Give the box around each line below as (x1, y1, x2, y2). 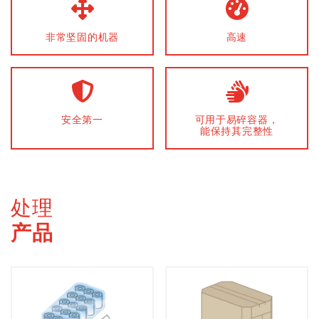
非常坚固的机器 (46, 29, 119, 43)
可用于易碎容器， (194, 112, 279, 126)
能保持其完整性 (200, 123, 273, 137)
